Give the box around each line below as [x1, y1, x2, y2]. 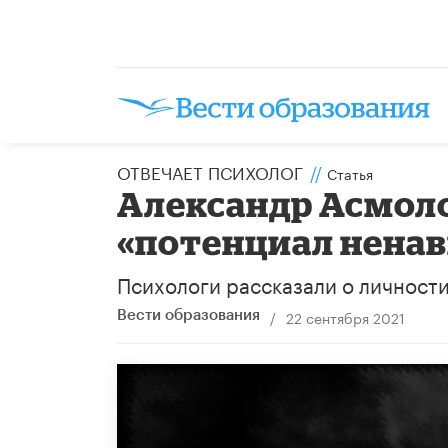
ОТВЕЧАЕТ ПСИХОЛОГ [117, 157, 303, 184]
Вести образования [117, 307, 260, 323]
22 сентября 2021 [285, 305, 405, 328]
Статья [327, 161, 373, 184]
